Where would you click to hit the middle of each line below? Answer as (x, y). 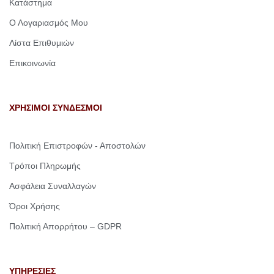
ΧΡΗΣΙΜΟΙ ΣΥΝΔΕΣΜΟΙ (56, 108)
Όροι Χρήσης (35, 206)
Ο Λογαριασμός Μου (49, 23)
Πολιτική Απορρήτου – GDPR (65, 226)
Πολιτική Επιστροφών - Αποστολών (77, 146)
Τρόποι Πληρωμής (45, 166)
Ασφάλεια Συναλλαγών (53, 186)
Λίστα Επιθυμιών (42, 43)
